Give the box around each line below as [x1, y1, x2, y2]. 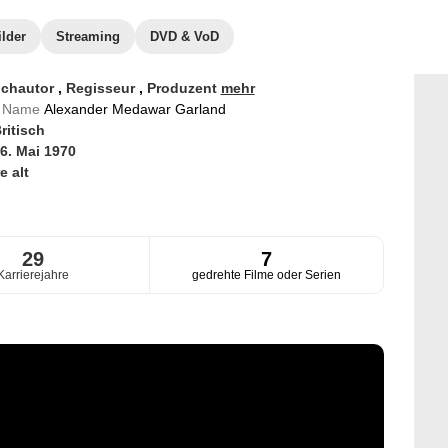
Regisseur [65, 80, 139, 96]
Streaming [56, 29, 120, 44]
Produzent [146, 80, 221, 96]
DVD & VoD [150, 29, 219, 44]
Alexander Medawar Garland [43, 101, 226, 117]
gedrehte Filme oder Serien [192, 268, 342, 283]
